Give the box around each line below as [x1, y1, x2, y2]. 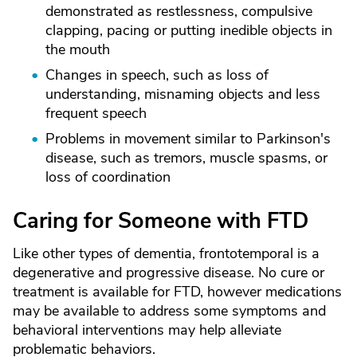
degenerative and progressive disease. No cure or [13, 263, 324, 282]
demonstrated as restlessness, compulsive [45, 2, 312, 21]
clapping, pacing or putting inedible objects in [45, 21, 332, 40]
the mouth [45, 40, 110, 59]
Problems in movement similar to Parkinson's [45, 129, 331, 148]
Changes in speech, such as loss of [45, 65, 269, 84]
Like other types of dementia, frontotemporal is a [13, 244, 320, 263]
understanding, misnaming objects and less [45, 84, 320, 104]
